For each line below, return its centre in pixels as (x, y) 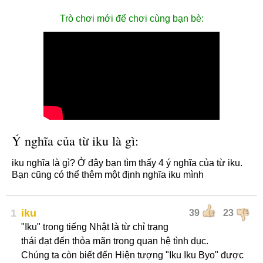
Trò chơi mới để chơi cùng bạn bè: (131, 18)
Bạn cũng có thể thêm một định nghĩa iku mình (108, 175)
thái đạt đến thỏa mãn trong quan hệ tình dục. (115, 241)
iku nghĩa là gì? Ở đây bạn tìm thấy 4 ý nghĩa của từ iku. (127, 163)
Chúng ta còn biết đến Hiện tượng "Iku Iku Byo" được (132, 255)
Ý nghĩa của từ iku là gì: (75, 141)
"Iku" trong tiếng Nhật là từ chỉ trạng (95, 227)
